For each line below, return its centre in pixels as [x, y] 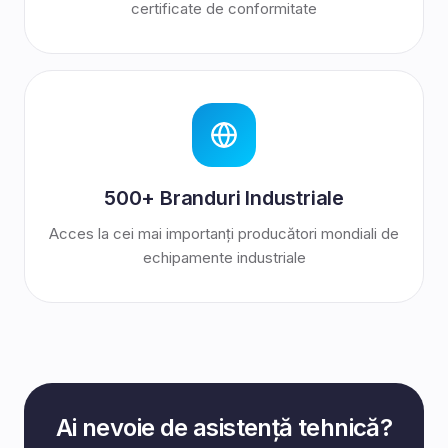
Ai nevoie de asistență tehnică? [224, 427]
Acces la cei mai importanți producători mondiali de [224, 233]
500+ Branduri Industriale [224, 198]
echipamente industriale [224, 257]
